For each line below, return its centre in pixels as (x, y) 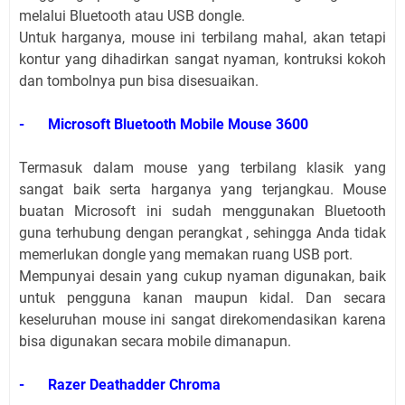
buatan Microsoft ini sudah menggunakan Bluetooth (202, 212)
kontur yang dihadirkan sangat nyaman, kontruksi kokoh (202, 60)
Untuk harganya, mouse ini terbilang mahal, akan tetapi (202, 38)
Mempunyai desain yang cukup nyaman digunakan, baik (202, 277)
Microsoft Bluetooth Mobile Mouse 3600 (178, 125)
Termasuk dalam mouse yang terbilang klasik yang (202, 168)
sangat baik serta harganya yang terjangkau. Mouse (202, 190)
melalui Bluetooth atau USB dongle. (132, 16)
